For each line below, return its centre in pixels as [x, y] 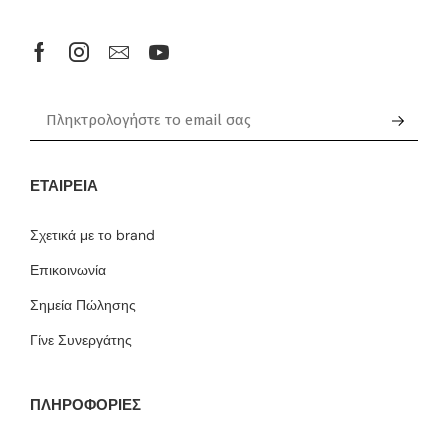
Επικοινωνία [68, 269]
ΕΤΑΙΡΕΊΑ [64, 185]
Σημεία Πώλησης [83, 304]
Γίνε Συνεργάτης [81, 339]
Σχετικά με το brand [92, 234]
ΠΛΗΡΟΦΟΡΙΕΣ [85, 404]
